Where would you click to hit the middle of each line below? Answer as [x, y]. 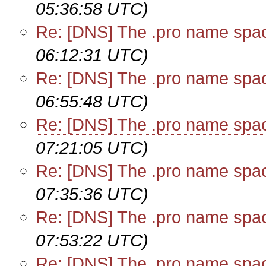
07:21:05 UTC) [92, 148]
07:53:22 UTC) [92, 240]
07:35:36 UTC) [92, 194]
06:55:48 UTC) [92, 101]
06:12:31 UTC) [92, 55]
